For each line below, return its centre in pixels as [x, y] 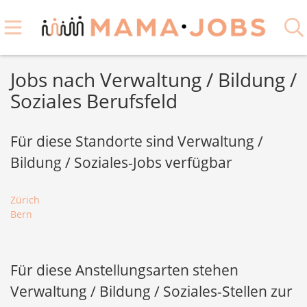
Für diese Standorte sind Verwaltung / [137, 141]
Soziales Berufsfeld [94, 101]
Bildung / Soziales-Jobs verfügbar [121, 162]
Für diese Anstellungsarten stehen [124, 270]
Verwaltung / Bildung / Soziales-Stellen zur [151, 291]
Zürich [25, 200]
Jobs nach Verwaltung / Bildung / [153, 79]
